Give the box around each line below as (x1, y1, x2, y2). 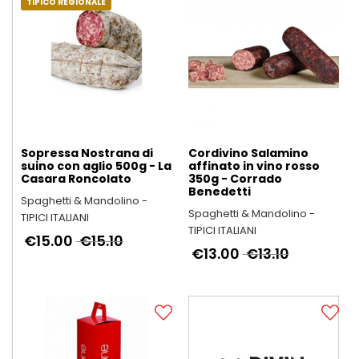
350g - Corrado (188, 170, 282, 187)
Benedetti (188, 183, 251, 200)
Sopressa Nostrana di (21, 144, 153, 161)
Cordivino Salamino (188, 144, 309, 161)
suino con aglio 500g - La (21, 157, 171, 174)
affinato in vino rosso (188, 157, 320, 174)
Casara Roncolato (21, 170, 131, 187)
